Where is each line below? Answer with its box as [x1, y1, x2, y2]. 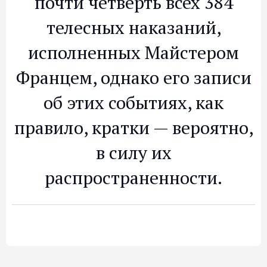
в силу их [95, 141, 172, 164]
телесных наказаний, [46, 15, 221, 39]
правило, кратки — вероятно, [14, 116, 253, 139]
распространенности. [45, 166, 222, 190]
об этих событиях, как [44, 91, 223, 114]
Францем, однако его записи [15, 66, 252, 89]
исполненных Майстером [28, 41, 239, 64]
